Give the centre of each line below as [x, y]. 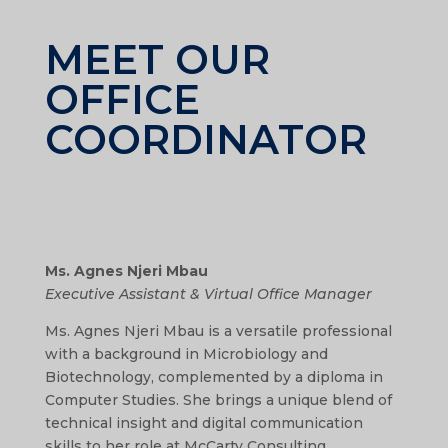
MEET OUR [157, 59]
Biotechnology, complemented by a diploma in [213, 376]
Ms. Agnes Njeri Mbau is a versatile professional [218, 330]
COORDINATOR [205, 139]
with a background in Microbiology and [186, 353]
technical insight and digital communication [203, 422]
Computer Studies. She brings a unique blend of [218, 399]
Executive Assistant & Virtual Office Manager [208, 293]
